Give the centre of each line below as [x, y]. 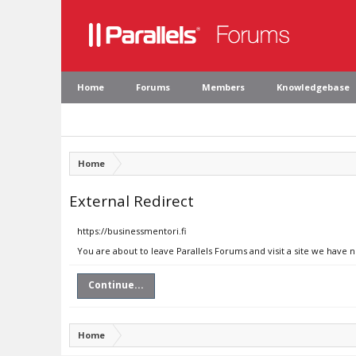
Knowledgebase [313, 87]
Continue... [116, 285]
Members [223, 87]
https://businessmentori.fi [132, 231]
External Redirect [132, 201]
